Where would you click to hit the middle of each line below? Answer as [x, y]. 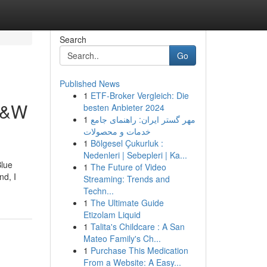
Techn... [98, 191]
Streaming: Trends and [126, 179]
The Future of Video [128, 167]
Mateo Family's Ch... [122, 238]
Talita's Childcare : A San [137, 226]
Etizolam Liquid [112, 215]
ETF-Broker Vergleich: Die [139, 95]
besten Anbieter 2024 [124, 107]
